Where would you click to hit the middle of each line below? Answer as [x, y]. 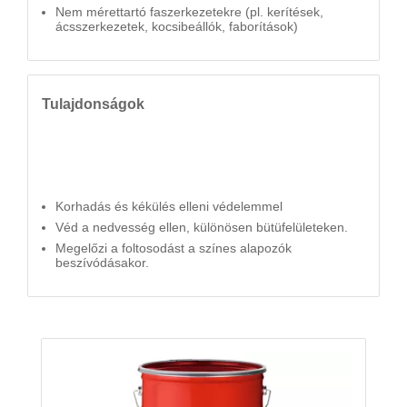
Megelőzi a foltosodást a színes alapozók [174, 248]
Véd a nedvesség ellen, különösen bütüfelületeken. [202, 227]
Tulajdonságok [93, 104]
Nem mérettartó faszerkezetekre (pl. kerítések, [189, 12]
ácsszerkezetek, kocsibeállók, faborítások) [177, 26]
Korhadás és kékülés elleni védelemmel [169, 206]
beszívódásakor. [102, 262]
